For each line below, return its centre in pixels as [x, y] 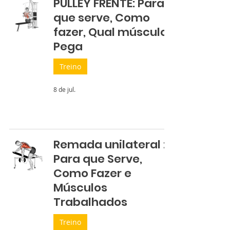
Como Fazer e [92, 173]
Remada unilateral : [110, 145]
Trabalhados [90, 202]
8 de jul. [64, 89]
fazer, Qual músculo [110, 32]
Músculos [80, 188]
